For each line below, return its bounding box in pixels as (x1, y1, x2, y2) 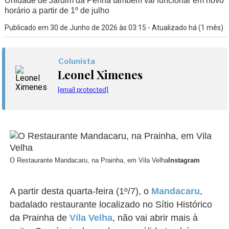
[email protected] (58, 86, 109, 94)
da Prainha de (10, 213, 70, 223)
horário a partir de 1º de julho (5, 6, 110, 15)
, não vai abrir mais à (112, 213, 198, 223)
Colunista (58, 57, 96, 66)
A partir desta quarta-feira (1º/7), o (10, 186, 152, 196)
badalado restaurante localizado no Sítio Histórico (10, 199, 213, 210)
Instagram (168, 156, 200, 164)
